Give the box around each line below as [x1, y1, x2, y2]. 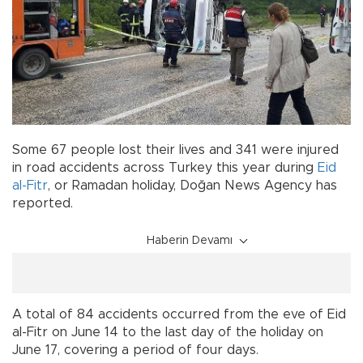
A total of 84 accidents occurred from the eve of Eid [12, 308, 346, 322]
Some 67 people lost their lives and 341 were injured [12, 143, 339, 157]
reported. [12, 197, 73, 211]
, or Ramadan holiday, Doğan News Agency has [48, 179, 337, 193]
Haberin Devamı [147, 235, 233, 247]
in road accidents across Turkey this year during [12, 161, 318, 175]
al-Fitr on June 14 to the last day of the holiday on [12, 326, 323, 340]
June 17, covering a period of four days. [12, 344, 258, 357]
